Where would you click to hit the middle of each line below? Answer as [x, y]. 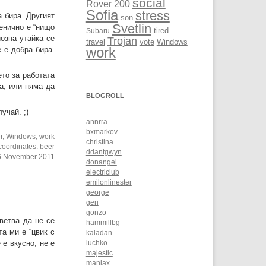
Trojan [122, 41]
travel [95, 42]
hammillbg [103, 223]
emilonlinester [109, 183]
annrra [96, 122]
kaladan [99, 233]
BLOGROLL [105, 96]
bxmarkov [102, 132]
